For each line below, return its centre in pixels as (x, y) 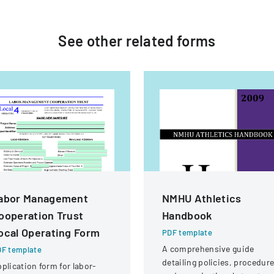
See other (92, 41)
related (150, 41)
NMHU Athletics (202, 198)
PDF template (187, 232)
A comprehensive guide (208, 249)
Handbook (187, 215)
